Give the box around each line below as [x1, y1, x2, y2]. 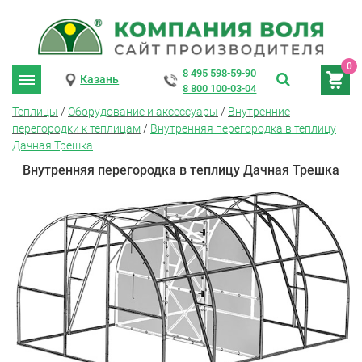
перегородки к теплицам [12, 122, 141, 135]
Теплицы [12, 105, 58, 118]
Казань [80, 73, 120, 86]
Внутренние [228, 105, 290, 118]
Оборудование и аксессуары [68, 105, 218, 118]
